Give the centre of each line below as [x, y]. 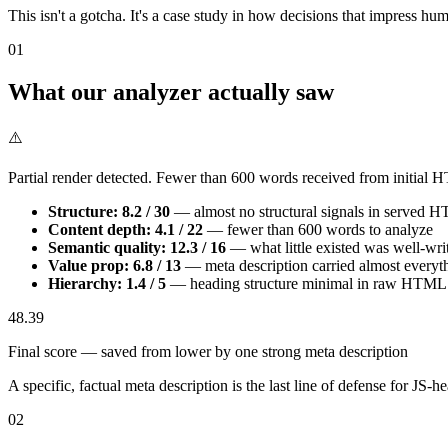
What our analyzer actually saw [171, 91]
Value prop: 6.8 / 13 [114, 265]
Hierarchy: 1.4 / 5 [107, 283]
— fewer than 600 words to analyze [318, 229]
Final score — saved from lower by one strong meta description [208, 351]
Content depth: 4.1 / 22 [125, 229]
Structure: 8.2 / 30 [109, 211]
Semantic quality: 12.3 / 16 [137, 247]
